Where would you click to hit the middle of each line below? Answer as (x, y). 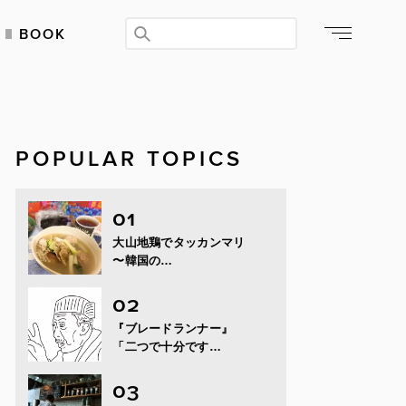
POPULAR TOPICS (129, 156)
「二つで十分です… (167, 347)
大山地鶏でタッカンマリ (179, 242)
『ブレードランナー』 (173, 329)
